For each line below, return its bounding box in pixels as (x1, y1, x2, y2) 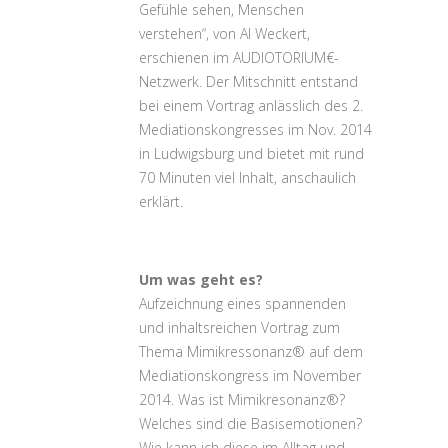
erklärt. (139, 192, 183, 211)
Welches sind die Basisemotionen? (139, 414, 362, 433)
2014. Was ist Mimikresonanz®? (139, 390, 345, 409)
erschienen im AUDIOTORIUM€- (139, 48, 339, 67)
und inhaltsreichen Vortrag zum (139, 318, 340, 337)
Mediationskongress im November (139, 366, 361, 385)
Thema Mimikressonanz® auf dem (139, 342, 363, 361)
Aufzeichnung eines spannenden (139, 294, 346, 313)
